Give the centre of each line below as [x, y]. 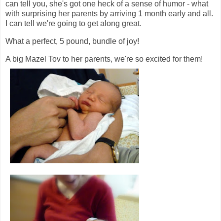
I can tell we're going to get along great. [74, 24]
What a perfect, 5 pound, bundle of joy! [72, 41]
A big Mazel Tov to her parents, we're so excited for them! [104, 59]
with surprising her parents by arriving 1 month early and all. [109, 14]
